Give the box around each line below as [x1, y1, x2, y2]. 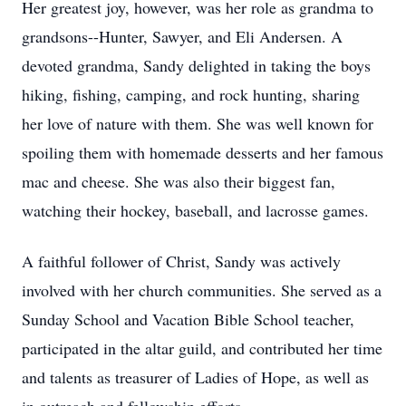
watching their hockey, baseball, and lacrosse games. [22, 199, 369, 221]
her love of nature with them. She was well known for [22, 112, 373, 134]
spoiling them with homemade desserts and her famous [22, 141, 383, 163]
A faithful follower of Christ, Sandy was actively [22, 250, 341, 272]
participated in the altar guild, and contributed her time [22, 337, 382, 359]
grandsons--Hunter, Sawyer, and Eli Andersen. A [22, 25, 343, 47]
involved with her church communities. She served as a [22, 279, 382, 301]
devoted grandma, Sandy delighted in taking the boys [22, 54, 371, 76]
